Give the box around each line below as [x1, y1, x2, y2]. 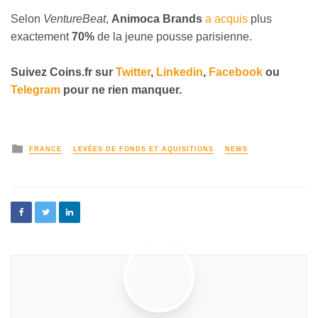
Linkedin [156, 66, 203, 79]
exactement [11, 30, 69, 43]
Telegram [11, 84, 60, 97]
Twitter [116, 66, 150, 79]
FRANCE [29, 146, 62, 153]
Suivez [11, 66, 50, 79]
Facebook [209, 66, 263, 79]
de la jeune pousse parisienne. [94, 30, 252, 43]
